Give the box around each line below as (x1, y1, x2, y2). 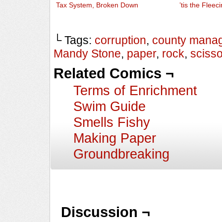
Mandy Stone (54, 47, 121, 60)
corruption (95, 33, 146, 47)
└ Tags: (54, 33, 95, 47)
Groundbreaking (73, 146, 169, 162)
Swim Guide (73, 98, 146, 114)
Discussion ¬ (61, 204, 150, 220)
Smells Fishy (73, 114, 150, 130)
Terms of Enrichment (73, 82, 197, 98)
